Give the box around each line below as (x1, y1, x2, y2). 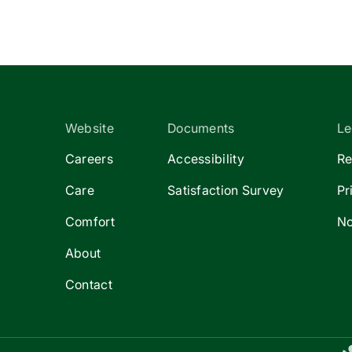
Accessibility (167, 150, 244, 167)
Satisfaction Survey (167, 181, 284, 198)
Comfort (64, 213, 115, 229)
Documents (167, 119, 235, 136)
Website (64, 119, 114, 136)
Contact (64, 276, 112, 292)
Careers (64, 150, 113, 167)
